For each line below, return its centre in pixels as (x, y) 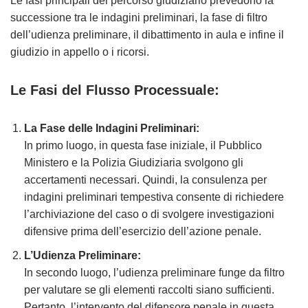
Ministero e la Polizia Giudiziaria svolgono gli (134, 163)
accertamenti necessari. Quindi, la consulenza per (145, 180)
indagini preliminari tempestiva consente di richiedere (154, 197)
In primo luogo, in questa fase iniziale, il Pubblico (143, 145)
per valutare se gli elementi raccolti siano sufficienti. (149, 290)
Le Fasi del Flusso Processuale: (115, 90)
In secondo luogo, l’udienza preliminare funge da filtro (154, 273)
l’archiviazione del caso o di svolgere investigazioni (149, 214)
